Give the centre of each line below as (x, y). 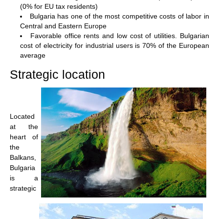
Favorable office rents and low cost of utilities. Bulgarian (120, 35)
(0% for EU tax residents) (59, 6)
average (33, 55)
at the (24, 126)
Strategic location (59, 74)
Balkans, (23, 157)
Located (22, 116)
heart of (24, 137)
